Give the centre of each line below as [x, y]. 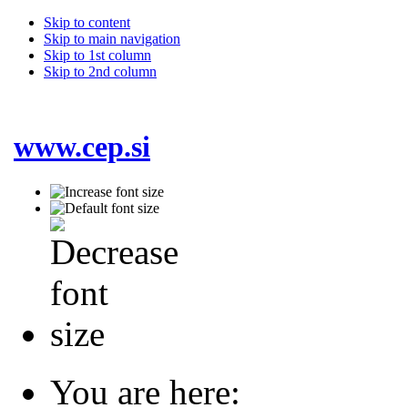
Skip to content [87, 22]
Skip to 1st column [97, 55]
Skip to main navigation [112, 39]
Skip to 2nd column [100, 71]
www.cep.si [82, 147]
